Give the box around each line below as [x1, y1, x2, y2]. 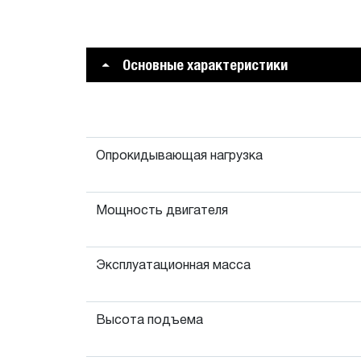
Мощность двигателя [96, 205, 228, 218]
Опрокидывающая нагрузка [96, 150, 263, 163]
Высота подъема [96, 314, 203, 327]
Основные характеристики [122, 56, 288, 73]
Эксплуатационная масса [96, 259, 251, 272]
